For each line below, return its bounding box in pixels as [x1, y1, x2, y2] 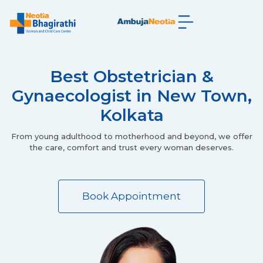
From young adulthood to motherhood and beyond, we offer [11, 131, 252, 141]
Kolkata [99, 105, 164, 125]
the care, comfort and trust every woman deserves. [29, 143, 234, 152]
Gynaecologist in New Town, [11, 86, 252, 106]
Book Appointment [82, 190, 181, 202]
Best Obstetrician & [49, 66, 214, 86]
